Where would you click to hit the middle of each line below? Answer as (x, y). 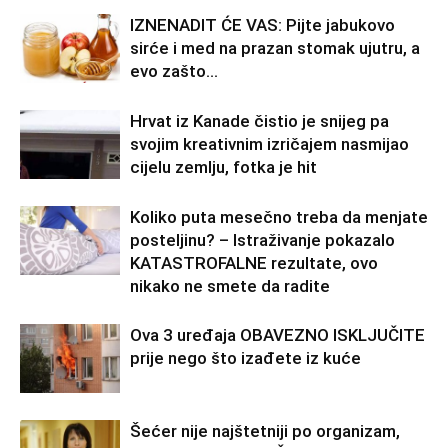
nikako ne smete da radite (230, 286)
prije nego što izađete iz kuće (245, 358)
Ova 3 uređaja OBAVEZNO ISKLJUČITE (277, 335)
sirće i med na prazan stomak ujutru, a (275, 48)
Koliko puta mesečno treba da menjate (279, 217)
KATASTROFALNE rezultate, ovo (254, 263)
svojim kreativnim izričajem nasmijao (269, 144)
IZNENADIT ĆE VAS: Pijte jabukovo (262, 25)
